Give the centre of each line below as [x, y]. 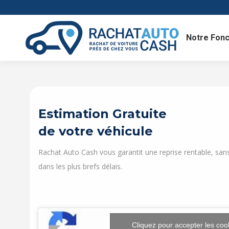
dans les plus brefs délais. [80, 166]
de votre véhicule [95, 131]
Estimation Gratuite [102, 114]
